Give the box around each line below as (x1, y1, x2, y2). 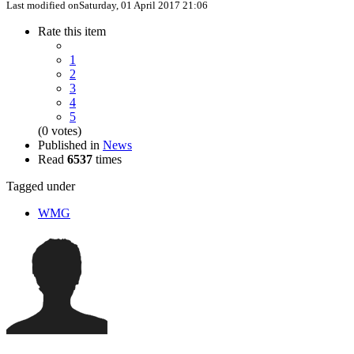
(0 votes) (38, 124, 81, 138)
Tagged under (6, 179, 75, 194)
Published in (38, 138, 100, 153)
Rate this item (38, 24, 106, 39)
